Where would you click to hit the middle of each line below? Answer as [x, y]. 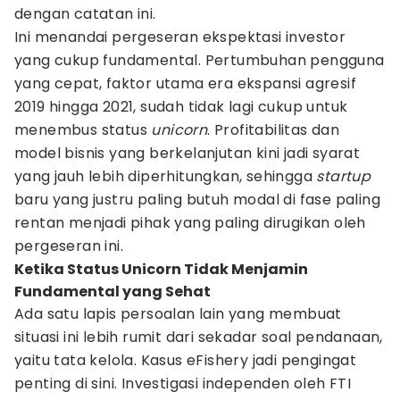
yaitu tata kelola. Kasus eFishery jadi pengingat [186, 360]
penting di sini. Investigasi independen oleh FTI [183, 383]
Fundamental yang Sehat [112, 292]
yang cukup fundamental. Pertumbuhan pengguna [200, 60]
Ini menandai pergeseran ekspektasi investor [180, 37]
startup [344, 176]
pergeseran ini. [69, 246]
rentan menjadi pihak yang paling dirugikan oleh [190, 223]
